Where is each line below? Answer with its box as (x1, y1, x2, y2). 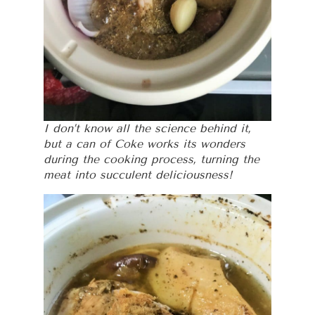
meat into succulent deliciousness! (44, 167, 233, 181)
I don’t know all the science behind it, (44, 121, 252, 135)
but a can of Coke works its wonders (44, 136, 246, 150)
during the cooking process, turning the (44, 152, 260, 166)
